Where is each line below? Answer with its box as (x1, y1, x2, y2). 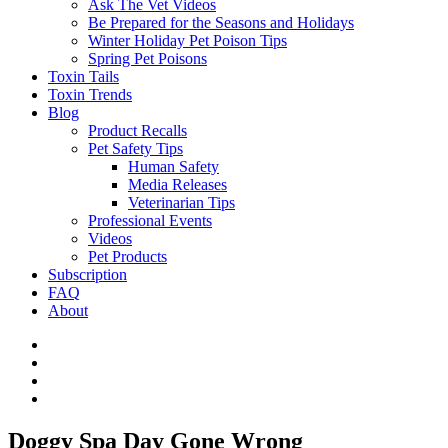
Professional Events (88, 212, 212, 229)
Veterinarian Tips (128, 194, 235, 211)
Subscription (48, 266, 127, 283)
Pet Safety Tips (88, 140, 183, 157)
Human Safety (128, 158, 219, 175)
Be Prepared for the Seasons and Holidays (88, 14, 354, 31)
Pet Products (88, 248, 167, 265)
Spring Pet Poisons (88, 50, 207, 67)
